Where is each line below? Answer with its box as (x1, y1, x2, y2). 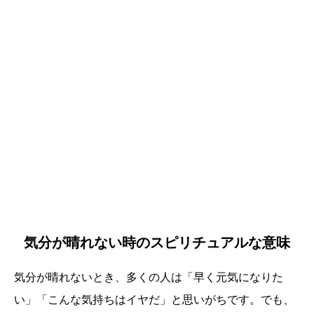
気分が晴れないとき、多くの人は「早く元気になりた (14, 271, 283, 284)
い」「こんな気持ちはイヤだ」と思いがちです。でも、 (14, 294, 294, 306)
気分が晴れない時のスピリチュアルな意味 (24, 235, 290, 251)
